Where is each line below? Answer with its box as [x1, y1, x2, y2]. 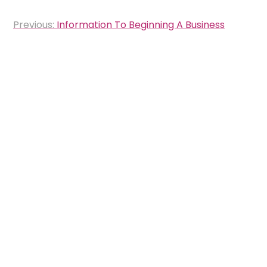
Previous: [13, 18, 54, 32]
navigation [7, 28, 97, 51]
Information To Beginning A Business [57, 18, 225, 32]
